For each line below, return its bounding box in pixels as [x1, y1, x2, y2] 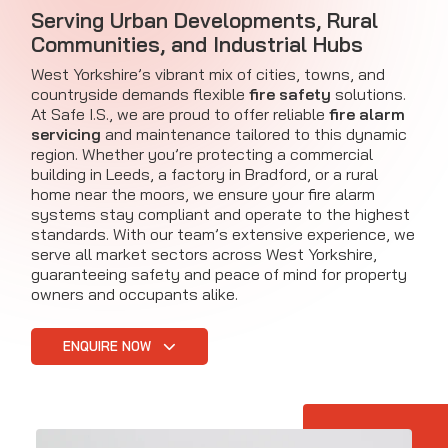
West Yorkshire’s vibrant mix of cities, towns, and [31, 64, 385, 85]
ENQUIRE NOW [63, 338, 155, 355]
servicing [31, 124, 101, 145]
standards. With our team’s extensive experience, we [31, 224, 415, 245]
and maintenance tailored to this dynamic [101, 124, 407, 145]
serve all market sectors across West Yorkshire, [31, 244, 377, 265]
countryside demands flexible [31, 84, 249, 105]
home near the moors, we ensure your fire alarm [31, 184, 375, 205]
